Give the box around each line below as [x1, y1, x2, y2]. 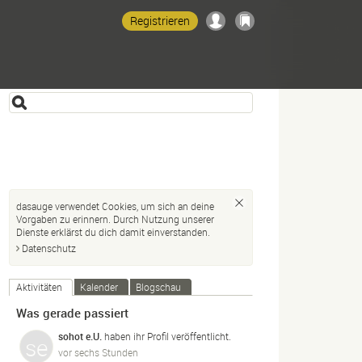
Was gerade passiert [16, 305, 128, 321]
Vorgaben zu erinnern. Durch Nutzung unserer [16, 213, 214, 225]
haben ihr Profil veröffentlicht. [102, 329, 231, 343]
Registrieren [130, 13, 190, 28]
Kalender [80, 280, 118, 293]
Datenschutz [22, 242, 76, 255]
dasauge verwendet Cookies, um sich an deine [16, 200, 214, 213]
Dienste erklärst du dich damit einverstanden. [16, 225, 210, 238]
